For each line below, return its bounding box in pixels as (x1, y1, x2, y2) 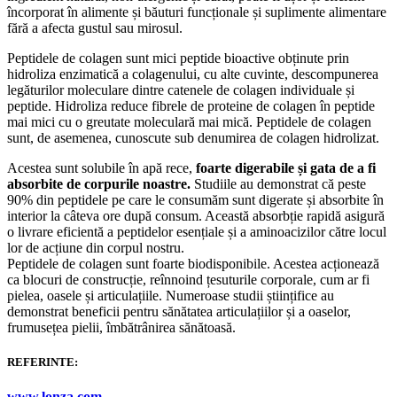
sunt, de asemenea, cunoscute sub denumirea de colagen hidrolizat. (7, 129, 379, 145)
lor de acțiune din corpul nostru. (7, 239, 184, 255)
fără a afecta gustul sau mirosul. (7, 19, 183, 35)
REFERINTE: (7, 354, 78, 369)
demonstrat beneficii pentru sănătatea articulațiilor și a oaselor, (7, 303, 351, 319)
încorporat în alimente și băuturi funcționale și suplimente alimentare (7, 4, 386, 19)
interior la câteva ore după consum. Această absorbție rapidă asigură (7, 207, 385, 223)
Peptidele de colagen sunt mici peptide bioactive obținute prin (7, 50, 349, 66)
